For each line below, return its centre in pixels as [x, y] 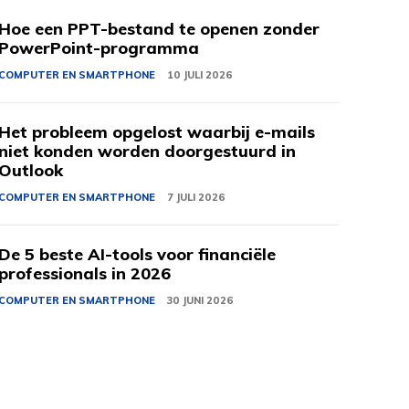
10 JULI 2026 [200, 75]
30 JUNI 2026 [201, 301]
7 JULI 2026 [197, 198]
